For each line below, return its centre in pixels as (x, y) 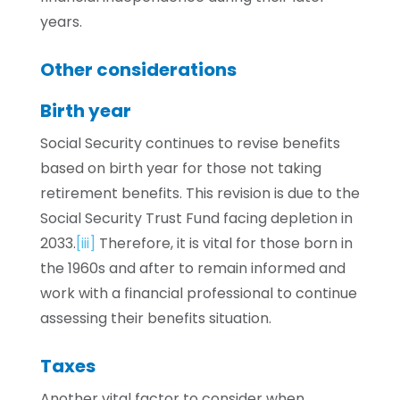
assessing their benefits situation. (155, 318)
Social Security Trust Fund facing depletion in (196, 218)
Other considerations (138, 70)
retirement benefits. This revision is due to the (200, 193)
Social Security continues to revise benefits (190, 143)
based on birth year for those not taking (180, 168)
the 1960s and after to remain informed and (192, 268)
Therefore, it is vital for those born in (224, 243)
